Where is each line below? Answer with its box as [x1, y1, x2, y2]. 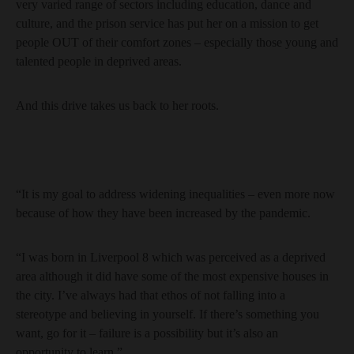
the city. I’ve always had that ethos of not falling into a [16, 288, 285, 302]
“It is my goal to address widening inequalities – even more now [16, 187, 335, 201]
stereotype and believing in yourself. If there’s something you [16, 307, 319, 321]
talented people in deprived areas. [16, 55, 182, 68]
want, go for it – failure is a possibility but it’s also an [16, 326, 278, 340]
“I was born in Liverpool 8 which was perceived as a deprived [16, 250, 326, 264]
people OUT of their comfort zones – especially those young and [16, 36, 338, 49]
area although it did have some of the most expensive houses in [16, 269, 329, 283]
